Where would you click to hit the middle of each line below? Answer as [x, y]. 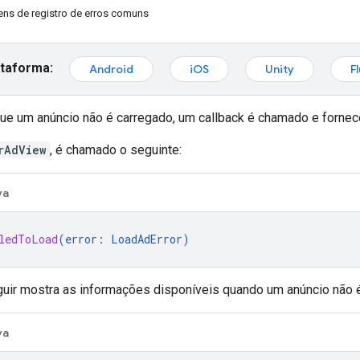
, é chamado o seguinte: [116, 149]
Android [111, 69]
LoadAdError [147, 239]
